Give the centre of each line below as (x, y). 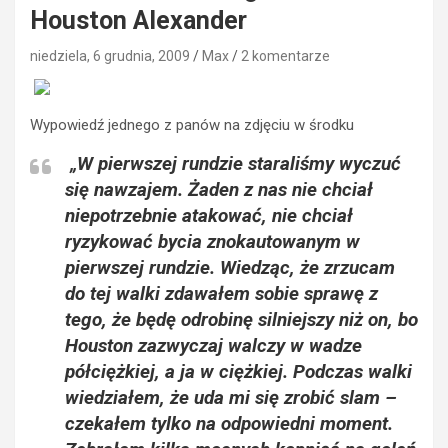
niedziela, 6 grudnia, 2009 (110, 55)
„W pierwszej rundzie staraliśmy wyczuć (233, 163)
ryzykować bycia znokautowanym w (212, 241)
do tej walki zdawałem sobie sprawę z (221, 293)
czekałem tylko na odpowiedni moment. (229, 423)
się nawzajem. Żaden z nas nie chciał (219, 189)
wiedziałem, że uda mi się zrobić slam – (231, 397)
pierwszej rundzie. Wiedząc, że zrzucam (230, 267)
